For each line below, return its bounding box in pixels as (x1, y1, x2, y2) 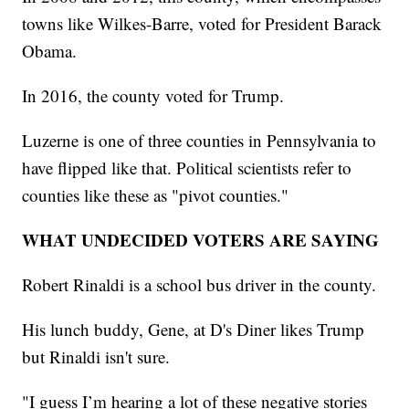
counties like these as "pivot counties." (22, 184, 289, 207)
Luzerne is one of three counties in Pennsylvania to (22, 129, 377, 152)
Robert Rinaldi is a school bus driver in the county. (22, 273, 377, 297)
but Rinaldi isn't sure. (22, 345, 171, 369)
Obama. (22, 39, 78, 63)
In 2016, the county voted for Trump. (22, 84, 285, 108)
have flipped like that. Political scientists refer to (22, 156, 352, 180)
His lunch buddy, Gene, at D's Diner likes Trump (22, 318, 365, 341)
